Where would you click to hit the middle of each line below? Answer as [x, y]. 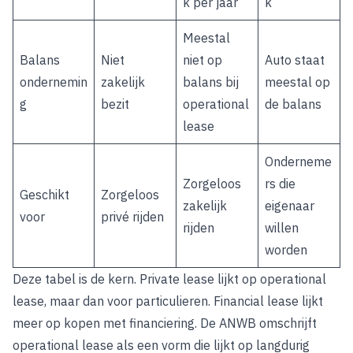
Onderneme [298, 162]
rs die [280, 184]
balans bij [211, 82]
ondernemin [54, 82]
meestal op [297, 82]
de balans [293, 104]
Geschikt [45, 195]
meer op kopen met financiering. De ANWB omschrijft [165, 323]
